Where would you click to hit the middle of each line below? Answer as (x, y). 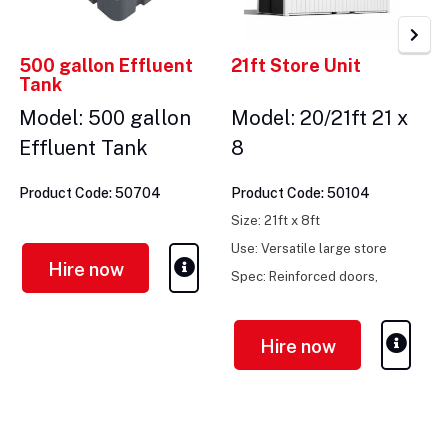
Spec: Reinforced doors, (304, 277)
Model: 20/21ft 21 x (319, 118)
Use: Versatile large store (309, 249)
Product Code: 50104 (300, 193)
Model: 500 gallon (105, 118)
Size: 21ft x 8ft (275, 221)
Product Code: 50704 (90, 193)
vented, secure (276, 295)
